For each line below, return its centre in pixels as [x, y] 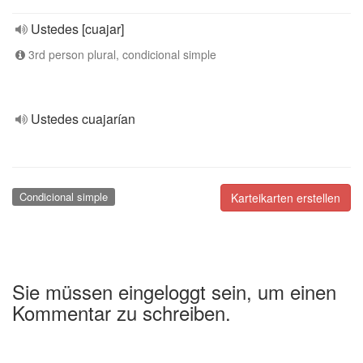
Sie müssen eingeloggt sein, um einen [174, 291]
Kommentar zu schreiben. [122, 312]
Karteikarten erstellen [286, 198]
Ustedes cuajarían [83, 119]
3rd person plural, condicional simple [121, 54]
